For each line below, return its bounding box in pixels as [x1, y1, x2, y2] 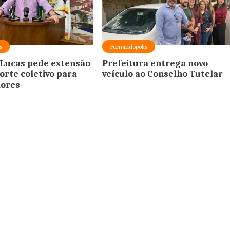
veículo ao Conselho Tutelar [102, 68, 223, 80]
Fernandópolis [110, 42, 148, 50]
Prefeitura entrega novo [102, 57, 208, 69]
